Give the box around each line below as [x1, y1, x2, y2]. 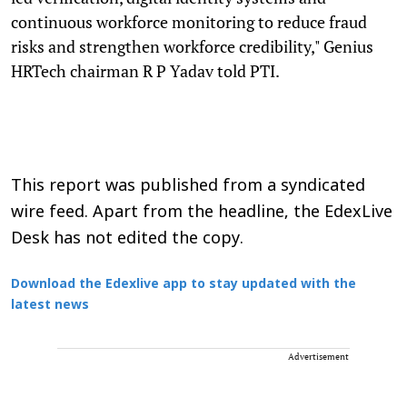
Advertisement [288, 350, 349, 362]
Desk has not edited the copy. [11, 228, 243, 250]
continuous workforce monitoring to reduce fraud [11, 10, 367, 33]
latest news [11, 297, 89, 313]
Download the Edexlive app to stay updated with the [11, 276, 356, 293]
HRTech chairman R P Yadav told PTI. [11, 59, 280, 82]
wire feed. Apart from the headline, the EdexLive [11, 202, 392, 223]
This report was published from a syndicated [11, 175, 365, 197]
